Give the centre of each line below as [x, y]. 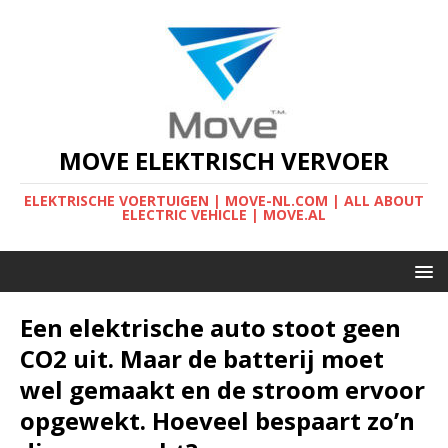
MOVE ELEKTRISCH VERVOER [224, 160]
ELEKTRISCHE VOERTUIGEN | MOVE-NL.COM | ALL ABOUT [224, 200]
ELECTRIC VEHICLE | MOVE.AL [224, 214]
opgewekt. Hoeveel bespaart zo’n [217, 420]
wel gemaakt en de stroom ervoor [222, 389]
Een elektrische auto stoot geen [210, 327]
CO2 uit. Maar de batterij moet [202, 358]
